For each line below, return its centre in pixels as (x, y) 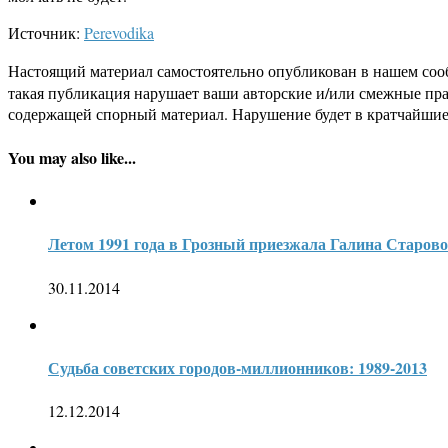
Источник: (46, 33)
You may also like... (72, 157)
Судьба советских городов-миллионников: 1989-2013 (237, 367)
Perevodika (119, 33)
